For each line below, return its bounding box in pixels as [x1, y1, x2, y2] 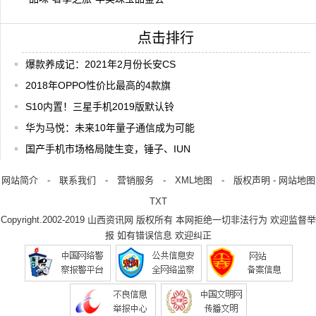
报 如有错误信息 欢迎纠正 [104, 230, 212, 241]
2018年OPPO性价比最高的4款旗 [25, 80, 171, 91]
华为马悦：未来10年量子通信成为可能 [25, 122, 195, 133]
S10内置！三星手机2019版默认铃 [25, 101, 174, 112]
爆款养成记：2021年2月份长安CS [25, 59, 176, 70]
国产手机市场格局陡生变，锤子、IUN [25, 143, 190, 154]
